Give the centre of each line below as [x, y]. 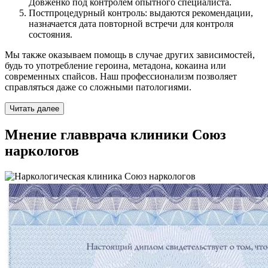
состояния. [51, 35]
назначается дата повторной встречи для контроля [131, 24]
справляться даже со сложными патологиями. [98, 87]
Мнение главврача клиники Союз [115, 135]
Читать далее [34, 109]
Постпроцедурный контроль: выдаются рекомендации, [141, 13]
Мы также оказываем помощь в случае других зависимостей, [130, 55]
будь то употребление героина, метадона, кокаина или [115, 66]
